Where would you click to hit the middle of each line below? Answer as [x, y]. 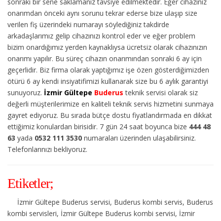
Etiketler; [30, 183]
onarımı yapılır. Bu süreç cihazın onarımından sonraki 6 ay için [105, 58]
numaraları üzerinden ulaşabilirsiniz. [139, 138]
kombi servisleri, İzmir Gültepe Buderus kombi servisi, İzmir [101, 213]
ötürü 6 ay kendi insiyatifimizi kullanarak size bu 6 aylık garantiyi [108, 81]
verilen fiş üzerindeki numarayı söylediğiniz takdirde [88, 24]
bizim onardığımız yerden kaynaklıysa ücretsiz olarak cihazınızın [107, 47]
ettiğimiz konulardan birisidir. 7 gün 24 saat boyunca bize [98, 126]
